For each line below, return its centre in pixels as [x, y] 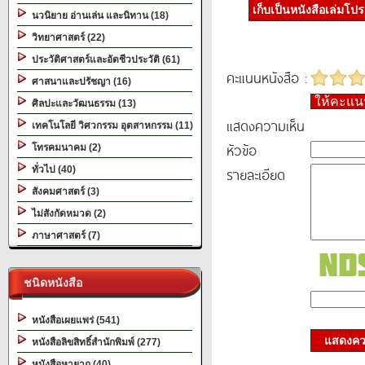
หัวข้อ [242, 150]
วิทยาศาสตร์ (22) [66, 37]
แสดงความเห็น [266, 125]
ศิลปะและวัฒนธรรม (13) [81, 103]
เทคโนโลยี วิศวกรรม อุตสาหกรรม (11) [110, 125]
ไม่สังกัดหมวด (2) [66, 213]
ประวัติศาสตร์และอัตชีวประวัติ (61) [103, 59]
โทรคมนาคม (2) [64, 147]
